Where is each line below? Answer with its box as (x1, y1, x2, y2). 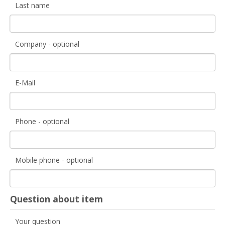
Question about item (10, 193, 103, 205)
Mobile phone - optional (15, 155, 93, 165)
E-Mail (15, 78, 35, 87)
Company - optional (15, 39, 79, 49)
